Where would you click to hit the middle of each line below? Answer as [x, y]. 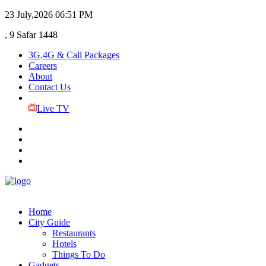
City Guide [49, 222]
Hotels [64, 244]
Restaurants [74, 233]
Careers [43, 66]
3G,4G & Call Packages [74, 55]
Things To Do [79, 254]
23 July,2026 [29, 15]
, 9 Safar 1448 [31, 35]
